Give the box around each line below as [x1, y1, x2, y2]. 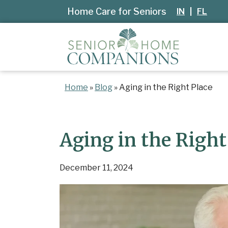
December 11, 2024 [60, 162, 133, 173]
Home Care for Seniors [67, 6, 166, 17]
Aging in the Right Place [119, 82, 213, 92]
